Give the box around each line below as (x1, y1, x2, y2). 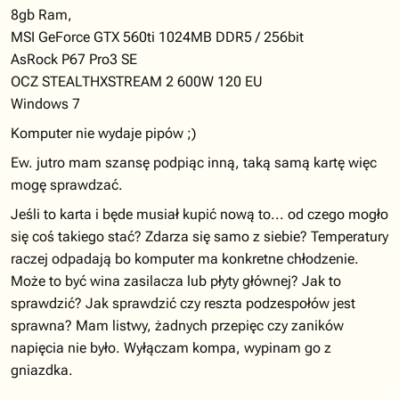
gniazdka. (11, 362, 73, 379)
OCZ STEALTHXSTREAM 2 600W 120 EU (11, 73, 263, 90)
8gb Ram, (11, 6, 72, 23)
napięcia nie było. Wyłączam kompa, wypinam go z (11, 339, 331, 356)
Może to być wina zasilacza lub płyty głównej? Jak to (11, 273, 341, 289)
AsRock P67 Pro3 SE (11, 51, 137, 68)
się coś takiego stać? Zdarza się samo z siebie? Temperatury (11, 228, 388, 245)
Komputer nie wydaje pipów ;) (11, 125, 196, 142)
